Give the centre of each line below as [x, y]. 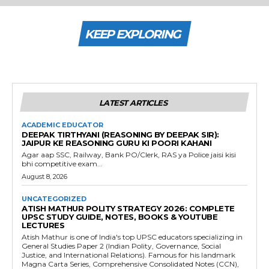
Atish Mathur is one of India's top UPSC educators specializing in [132, 237]
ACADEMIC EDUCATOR [62, 125]
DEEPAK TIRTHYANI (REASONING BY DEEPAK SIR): [120, 134]
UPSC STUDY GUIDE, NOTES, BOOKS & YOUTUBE [119, 217]
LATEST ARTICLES [133, 103]
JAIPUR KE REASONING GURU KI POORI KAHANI [116, 143]
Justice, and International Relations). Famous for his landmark [128, 255]
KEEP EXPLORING [132, 34]
